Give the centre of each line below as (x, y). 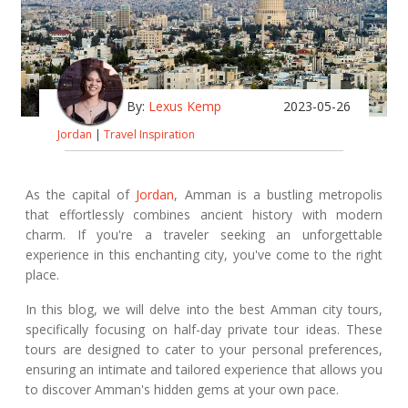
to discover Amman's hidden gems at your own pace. (182, 390)
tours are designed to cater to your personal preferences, (204, 350)
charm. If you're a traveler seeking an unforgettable (204, 235)
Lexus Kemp (185, 107)
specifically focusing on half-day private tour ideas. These (204, 330)
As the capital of (81, 195)
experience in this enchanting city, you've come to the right (204, 255)
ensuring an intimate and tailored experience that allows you (204, 370)
